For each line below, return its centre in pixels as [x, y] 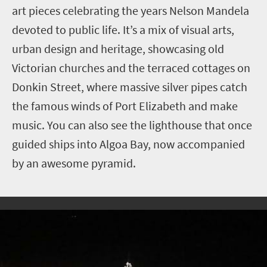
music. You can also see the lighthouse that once [132, 125]
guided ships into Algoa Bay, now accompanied [128, 144]
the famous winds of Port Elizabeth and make [125, 105]
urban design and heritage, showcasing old [118, 48]
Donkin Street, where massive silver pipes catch [130, 86]
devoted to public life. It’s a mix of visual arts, [123, 29]
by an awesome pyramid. [74, 163]
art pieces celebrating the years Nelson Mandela [131, 10]
